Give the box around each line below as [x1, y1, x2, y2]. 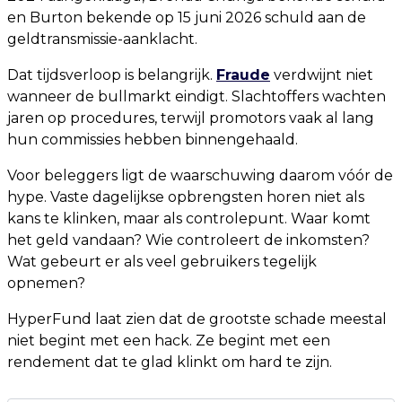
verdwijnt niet [270, 66, 373, 83]
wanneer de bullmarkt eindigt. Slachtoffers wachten [7, 88, 386, 105]
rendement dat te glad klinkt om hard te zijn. [7, 354, 332, 371]
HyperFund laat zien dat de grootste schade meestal [7, 310, 387, 328]
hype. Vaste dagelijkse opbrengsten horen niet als [7, 188, 364, 205]
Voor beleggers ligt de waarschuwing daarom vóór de [7, 167, 393, 184]
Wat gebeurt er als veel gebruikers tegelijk [7, 253, 317, 270]
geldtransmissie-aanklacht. [7, 31, 197, 48]
